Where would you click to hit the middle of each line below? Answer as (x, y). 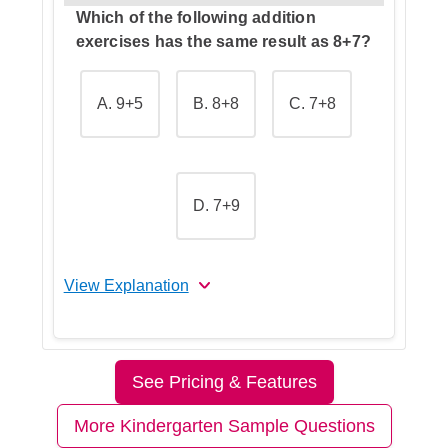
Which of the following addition (195, 17)
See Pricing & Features (224, 381)
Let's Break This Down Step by (207, 389)
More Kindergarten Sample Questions (224, 425)
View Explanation (126, 285)
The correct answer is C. (179, 349)
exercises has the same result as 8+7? (223, 41)
